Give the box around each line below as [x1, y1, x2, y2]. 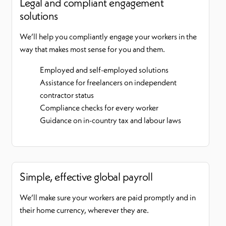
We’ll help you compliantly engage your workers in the [20, 31, 197, 41]
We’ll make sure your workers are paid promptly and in [20, 192, 196, 202]
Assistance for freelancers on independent [40, 77, 177, 87]
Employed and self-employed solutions [40, 65, 168, 75]
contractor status [40, 90, 94, 100]
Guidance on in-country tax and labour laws [40, 115, 181, 125]
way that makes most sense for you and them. [20, 44, 165, 54]
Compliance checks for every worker [40, 102, 160, 112]
